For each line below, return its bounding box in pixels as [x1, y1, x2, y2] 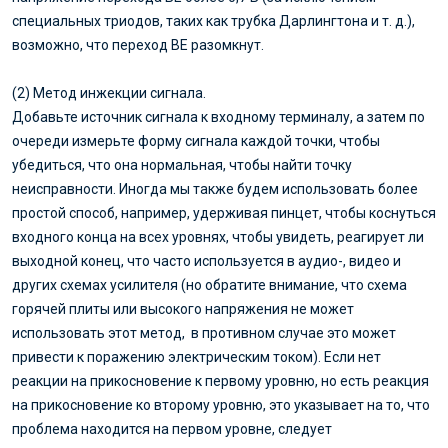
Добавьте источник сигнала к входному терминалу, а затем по [12, 108, 425, 125]
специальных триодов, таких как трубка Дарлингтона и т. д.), [12, 12, 415, 29]
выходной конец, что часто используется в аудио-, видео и [12, 252, 401, 269]
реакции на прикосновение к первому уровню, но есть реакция [12, 372, 429, 389]
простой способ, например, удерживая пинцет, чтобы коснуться [12, 204, 436, 221]
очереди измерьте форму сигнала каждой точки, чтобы [12, 132, 380, 149]
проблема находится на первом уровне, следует [12, 420, 332, 437]
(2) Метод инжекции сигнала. [12, 84, 206, 101]
